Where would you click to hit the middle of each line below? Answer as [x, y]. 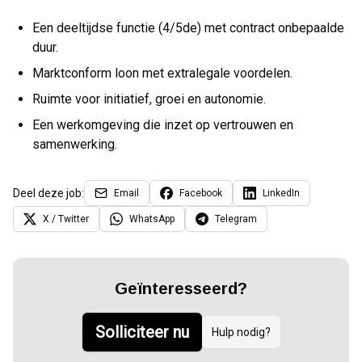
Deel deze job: [48, 193]
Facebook [201, 193]
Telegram [236, 219]
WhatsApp [152, 219]
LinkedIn [281, 193]
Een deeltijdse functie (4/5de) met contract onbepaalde [188, 28]
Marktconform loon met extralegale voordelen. [162, 73]
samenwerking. [75, 144]
